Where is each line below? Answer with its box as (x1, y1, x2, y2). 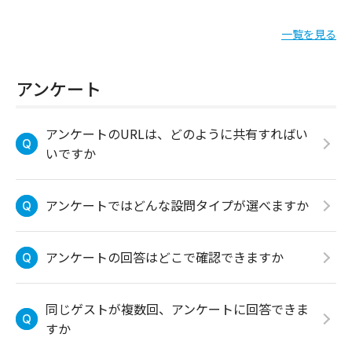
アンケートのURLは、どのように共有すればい (46, 124, 308, 143)
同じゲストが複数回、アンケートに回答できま (46, 299, 309, 318)
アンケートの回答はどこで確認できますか (46, 247, 284, 266)
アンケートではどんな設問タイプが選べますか (46, 196, 309, 214)
